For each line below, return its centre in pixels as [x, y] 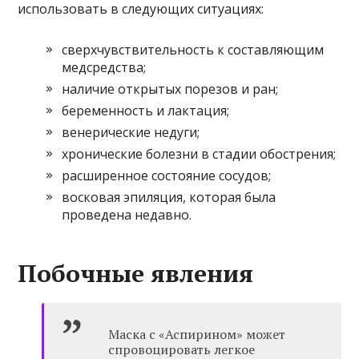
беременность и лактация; [146, 111]
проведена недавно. [127, 215]
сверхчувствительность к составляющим [193, 50]
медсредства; [104, 68]
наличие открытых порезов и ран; [170, 89]
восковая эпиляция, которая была [169, 198]
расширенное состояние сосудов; [167, 176]
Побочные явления [136, 274]
